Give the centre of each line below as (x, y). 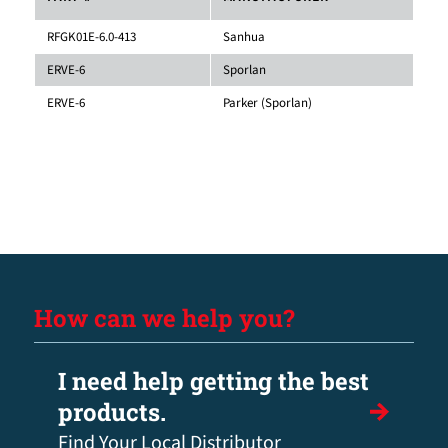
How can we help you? (164, 317)
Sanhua (243, 36)
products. (111, 411)
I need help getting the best (213, 380)
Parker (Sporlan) (267, 102)
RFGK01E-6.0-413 (91, 36)
